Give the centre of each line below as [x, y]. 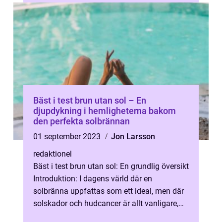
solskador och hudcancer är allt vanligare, [106, 203]
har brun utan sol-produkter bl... [88, 216]
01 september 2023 [68, 137]
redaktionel [53, 154]
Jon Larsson [133, 137]
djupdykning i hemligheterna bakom [105, 111]
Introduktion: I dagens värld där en [93, 179]
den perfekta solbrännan [82, 121]
